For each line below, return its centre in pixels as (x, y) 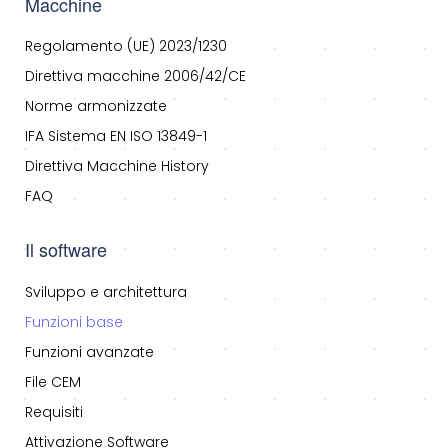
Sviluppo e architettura (106, 292)
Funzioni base (74, 322)
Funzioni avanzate (89, 352)
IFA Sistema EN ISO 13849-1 (116, 136)
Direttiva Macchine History (117, 166)
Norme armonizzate (96, 106)
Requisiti (54, 412)
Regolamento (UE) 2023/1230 (126, 46)
